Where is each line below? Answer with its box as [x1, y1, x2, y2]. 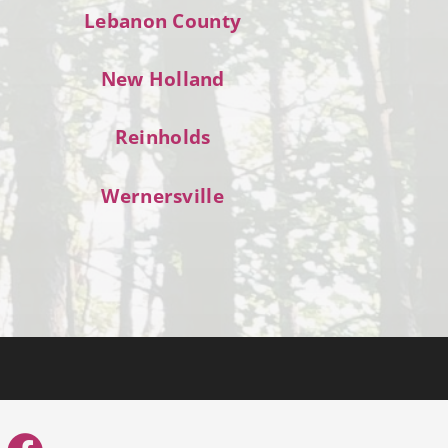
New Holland [100, 65, 225, 93]
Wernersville [101, 181, 224, 209]
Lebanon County [84, 7, 242, 35]
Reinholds [114, 123, 211, 151]
